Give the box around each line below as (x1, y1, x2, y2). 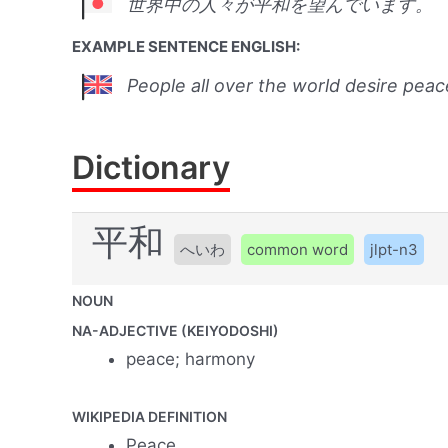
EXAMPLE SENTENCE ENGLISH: (72, 37, 300, 57)
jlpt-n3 (370, 240, 418, 260)
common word (247, 240, 348, 260)
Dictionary (72, 148, 230, 188)
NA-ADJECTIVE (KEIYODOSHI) (72, 322, 279, 340)
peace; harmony (126, 349, 255, 370)
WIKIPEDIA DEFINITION (72, 408, 227, 426)
